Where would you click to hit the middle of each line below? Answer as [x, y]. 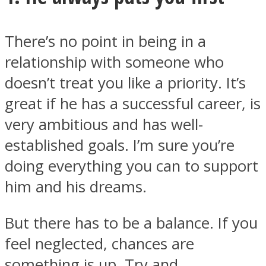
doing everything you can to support [132, 166]
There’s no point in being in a [105, 41]
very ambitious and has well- [104, 124]
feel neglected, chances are [99, 243]
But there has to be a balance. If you [131, 223]
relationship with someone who [114, 62]
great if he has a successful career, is [133, 104]
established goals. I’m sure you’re [120, 145]
